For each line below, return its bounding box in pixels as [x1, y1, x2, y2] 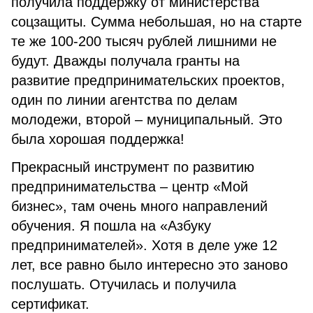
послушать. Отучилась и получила [11, 277, 236, 292]
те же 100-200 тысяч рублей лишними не [11, 34, 277, 49]
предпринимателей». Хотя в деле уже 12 [11, 238, 277, 253]
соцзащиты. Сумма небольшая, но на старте [11, 14, 302, 29]
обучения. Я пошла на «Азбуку [11, 218, 211, 233]
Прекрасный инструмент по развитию [11, 159, 254, 175]
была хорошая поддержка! [11, 131, 184, 147]
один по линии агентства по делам [11, 92, 238, 108]
